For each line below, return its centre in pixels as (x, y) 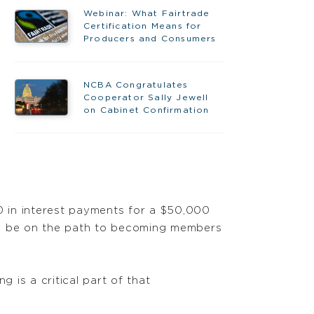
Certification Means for (142, 26)
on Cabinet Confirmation (146, 110)
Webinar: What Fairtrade (146, 14)
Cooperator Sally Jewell (146, 98)
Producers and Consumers (150, 39)
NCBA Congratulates (136, 85)
